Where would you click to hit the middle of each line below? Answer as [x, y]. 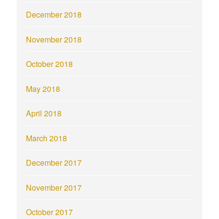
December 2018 [54, 15]
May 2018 [43, 88]
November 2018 [54, 39]
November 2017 [54, 187]
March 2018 [47, 138]
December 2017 [54, 163]
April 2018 [44, 113]
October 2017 [50, 212]
